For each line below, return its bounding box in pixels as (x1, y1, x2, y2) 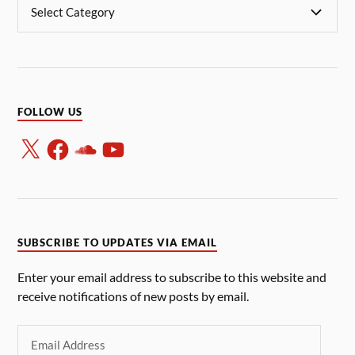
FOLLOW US (17, 106, 83, 119)
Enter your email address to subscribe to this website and (17, 269, 327, 285)
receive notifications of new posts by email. (17, 288, 250, 304)
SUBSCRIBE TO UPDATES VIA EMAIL (17, 237, 218, 250)
